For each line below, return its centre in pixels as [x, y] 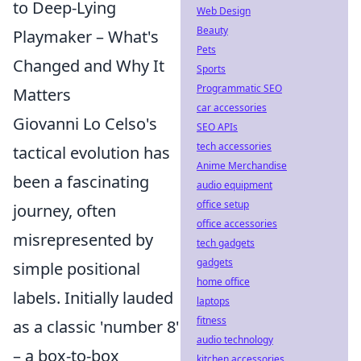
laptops [213, 301]
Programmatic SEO [239, 88]
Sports [211, 69]
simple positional [77, 269]
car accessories [232, 108]
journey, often [64, 211]
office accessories [237, 224]
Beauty [212, 30]
